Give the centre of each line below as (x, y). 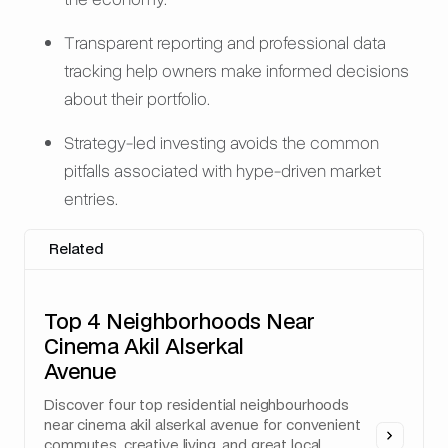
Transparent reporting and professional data (225, 43)
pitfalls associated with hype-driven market (222, 171)
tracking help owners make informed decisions (236, 71)
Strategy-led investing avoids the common (221, 143)
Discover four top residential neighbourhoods (197, 405)
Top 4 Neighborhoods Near (180, 322)
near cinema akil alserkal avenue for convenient (202, 425)
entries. (91, 199)
